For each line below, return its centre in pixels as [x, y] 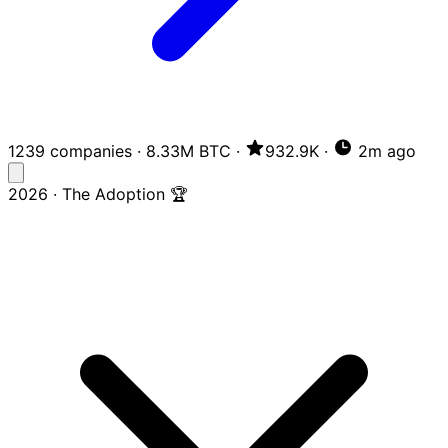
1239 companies [70, 151]
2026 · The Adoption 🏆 [98, 194]
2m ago [384, 151]
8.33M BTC [188, 151]
